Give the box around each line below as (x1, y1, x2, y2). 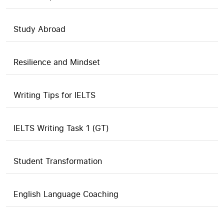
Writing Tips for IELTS (13, 89, 95, 100)
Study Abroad (13, 23, 65, 34)
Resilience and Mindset (13, 56, 100, 67)
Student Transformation (13, 155, 102, 166)
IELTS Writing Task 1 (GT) (13, 122, 109, 133)
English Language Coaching (13, 188, 118, 199)
